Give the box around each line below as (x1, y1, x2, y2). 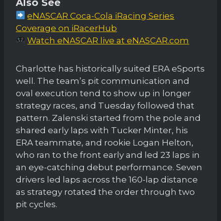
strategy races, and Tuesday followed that (16, 100, 194, 110)
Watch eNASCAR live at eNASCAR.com (27, 35, 189, 45)
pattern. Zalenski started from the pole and (16, 112, 201, 123)
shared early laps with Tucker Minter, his (16, 125, 188, 135)
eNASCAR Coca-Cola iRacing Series (27, 10, 175, 21)
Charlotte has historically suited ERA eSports (16, 63, 205, 74)
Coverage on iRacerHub (16, 23, 117, 33)
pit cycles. (16, 199, 57, 209)
